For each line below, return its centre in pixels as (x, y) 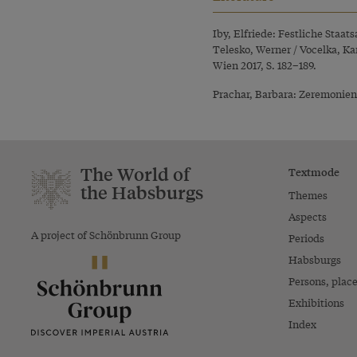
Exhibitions (316, 302)
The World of (135, 174)
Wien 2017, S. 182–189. (265, 65)
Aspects (307, 216)
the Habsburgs (142, 192)
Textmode (314, 171)
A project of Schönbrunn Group (106, 234)
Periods (306, 237)
